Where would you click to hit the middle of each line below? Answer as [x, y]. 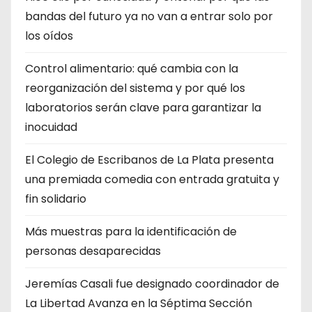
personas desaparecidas [93, 251]
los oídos [49, 36]
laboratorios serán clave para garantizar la [143, 107]
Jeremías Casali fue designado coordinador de [152, 283]
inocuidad [51, 127]
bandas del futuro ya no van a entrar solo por [149, 16]
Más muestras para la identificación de [131, 231]
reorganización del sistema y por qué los [135, 88]
